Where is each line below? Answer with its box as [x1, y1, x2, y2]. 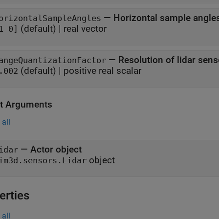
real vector [64, 23, 107, 34]
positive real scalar [64, 65, 141, 76]
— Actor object [18, 144, 82, 155]
